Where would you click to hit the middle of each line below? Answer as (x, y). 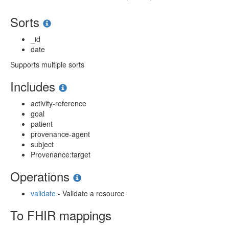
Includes (35, 86)
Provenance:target (61, 154)
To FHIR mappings (61, 215)
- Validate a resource (90, 193)
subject (42, 144)
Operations (42, 176)
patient (42, 124)
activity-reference (59, 103)
